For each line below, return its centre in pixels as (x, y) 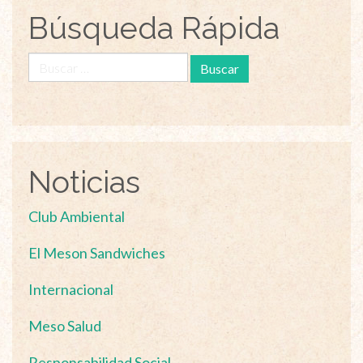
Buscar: (51, 62)
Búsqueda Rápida (154, 28)
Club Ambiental (77, 217)
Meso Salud (65, 326)
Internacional (71, 290)
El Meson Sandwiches (97, 253)
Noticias (84, 182)
